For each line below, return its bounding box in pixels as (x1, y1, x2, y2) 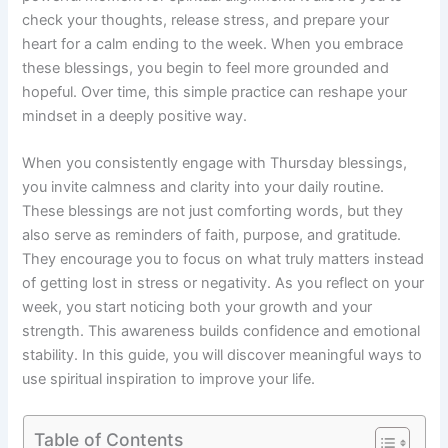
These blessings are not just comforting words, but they (22, 202, 404, 221)
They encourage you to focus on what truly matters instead (22, 250, 425, 269)
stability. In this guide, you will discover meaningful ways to (22, 346, 423, 365)
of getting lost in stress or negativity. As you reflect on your (22, 274, 425, 293)
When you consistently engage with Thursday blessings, (22, 154, 408, 173)
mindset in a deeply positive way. (22, 106, 248, 125)
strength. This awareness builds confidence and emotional (22, 322, 421, 341)
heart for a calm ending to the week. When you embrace (22, 34, 404, 53)
